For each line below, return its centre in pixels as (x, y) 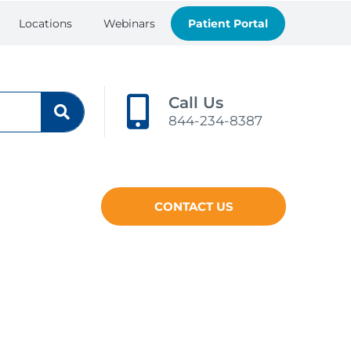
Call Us (196, 103)
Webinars (129, 23)
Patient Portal (228, 23)
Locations (45, 23)
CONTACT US (194, 207)
